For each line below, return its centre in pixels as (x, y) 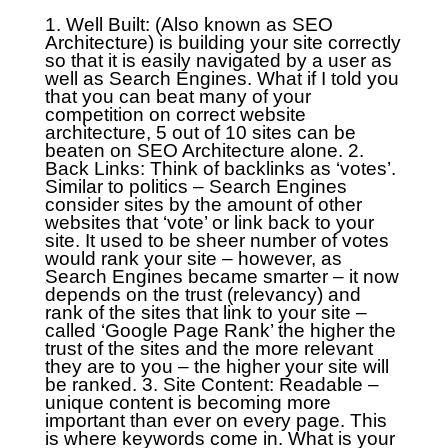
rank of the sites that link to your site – (205, 312)
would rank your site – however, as (193, 258)
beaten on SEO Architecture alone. (193, 150)
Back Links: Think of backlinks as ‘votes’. (220, 168)
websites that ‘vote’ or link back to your (209, 222)
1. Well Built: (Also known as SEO (188, 24)
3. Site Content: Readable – (260, 384)
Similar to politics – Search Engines (195, 186)
